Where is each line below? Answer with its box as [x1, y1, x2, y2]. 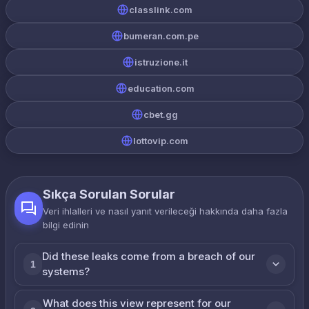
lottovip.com [133, 135, 188, 146]
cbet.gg [143, 109, 178, 120]
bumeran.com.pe [123, 30, 199, 41]
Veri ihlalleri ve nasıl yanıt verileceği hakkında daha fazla [43, 206, 288, 217]
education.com [127, 83, 195, 94]
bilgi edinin [43, 219, 90, 230]
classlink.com [129, 4, 192, 15]
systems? [42, 265, 90, 278]
